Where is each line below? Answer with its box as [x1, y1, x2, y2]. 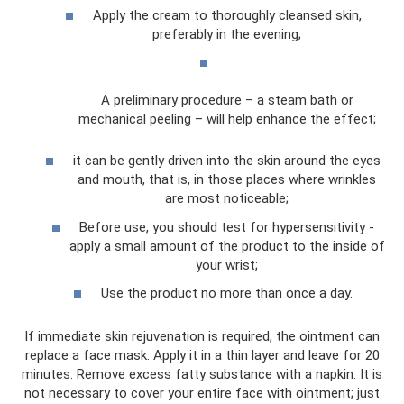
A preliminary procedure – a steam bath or [100, 92, 353, 109]
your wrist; [196, 256, 258, 273]
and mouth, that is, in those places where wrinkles [78, 171, 376, 188]
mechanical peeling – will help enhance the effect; [78, 111, 376, 128]
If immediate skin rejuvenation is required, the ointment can [24, 328, 380, 345]
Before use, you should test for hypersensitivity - [79, 218, 374, 235]
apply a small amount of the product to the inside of [69, 237, 385, 254]
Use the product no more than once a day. [101, 285, 353, 302]
